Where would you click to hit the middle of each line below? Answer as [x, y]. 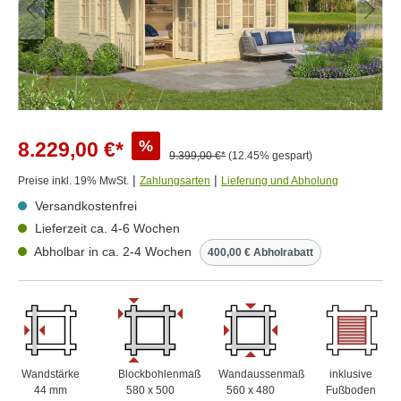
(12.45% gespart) [270, 156]
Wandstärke [50, 374]
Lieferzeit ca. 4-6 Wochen [106, 228]
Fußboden [351, 390]
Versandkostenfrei [84, 206]
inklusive [351, 374]
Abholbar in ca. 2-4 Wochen [113, 252]
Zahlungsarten [175, 181]
